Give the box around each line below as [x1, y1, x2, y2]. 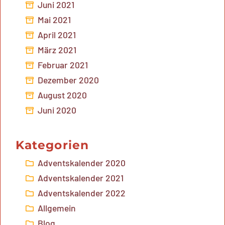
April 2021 [38, 29, 76, 41]
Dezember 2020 [38, 74, 99, 86]
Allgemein [38, 202, 76, 214]
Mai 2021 [38, 14, 71, 26]
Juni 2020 [38, 104, 76, 116]
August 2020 [38, 89, 87, 101]
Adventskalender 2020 [38, 157, 126, 169]
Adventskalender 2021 [38, 172, 124, 184]
